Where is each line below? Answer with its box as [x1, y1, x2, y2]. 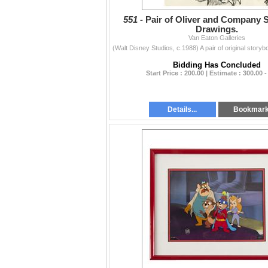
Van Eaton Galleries [188, 34, 245, 42]
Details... [167, 105, 197, 114]
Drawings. [196, 25, 238, 35]
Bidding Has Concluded [173, 60, 261, 70]
